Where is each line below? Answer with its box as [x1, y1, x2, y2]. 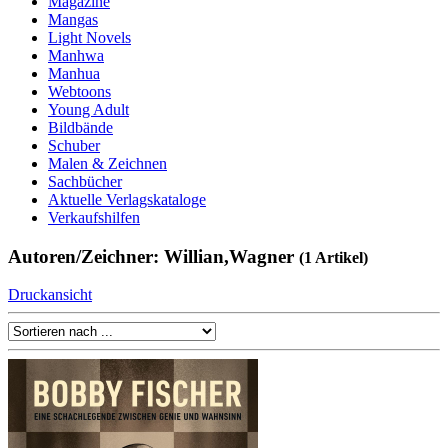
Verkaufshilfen [48, 209, 140, 226]
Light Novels [48, 29, 131, 46]
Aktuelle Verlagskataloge [48, 191, 206, 208]
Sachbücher [48, 173, 122, 190]
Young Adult [48, 101, 129, 118]
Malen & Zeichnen [48, 155, 167, 172]
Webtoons [48, 83, 111, 100]
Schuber [48, 137, 100, 154]
